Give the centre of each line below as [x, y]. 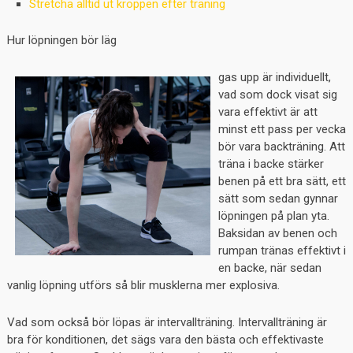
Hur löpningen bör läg [61, 40]
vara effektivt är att [268, 111]
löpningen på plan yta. [273, 216]
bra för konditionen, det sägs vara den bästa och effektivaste [165, 339]
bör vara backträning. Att [281, 146]
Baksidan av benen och [277, 233]
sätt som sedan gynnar [278, 198]
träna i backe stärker [271, 163]
